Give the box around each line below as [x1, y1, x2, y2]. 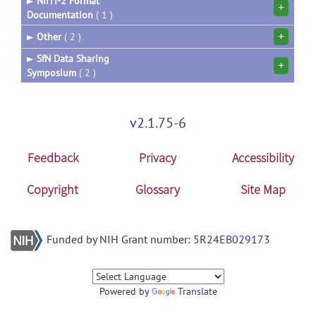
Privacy [139, 150, 177, 166]
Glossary [135, 181, 181, 197]
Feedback [27, 150, 78, 166]
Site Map [241, 181, 286, 197]
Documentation [27, 8, 93, 21]
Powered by [99, 285, 152, 298]
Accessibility [232, 150, 295, 166]
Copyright [27, 181, 79, 197]
